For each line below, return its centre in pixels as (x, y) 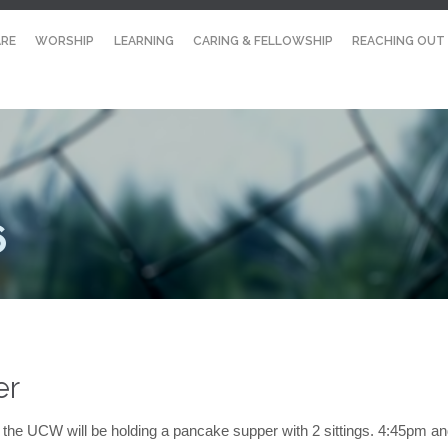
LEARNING (143, 41)
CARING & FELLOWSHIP (263, 41)
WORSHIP (65, 41)
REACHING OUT (399, 41)
